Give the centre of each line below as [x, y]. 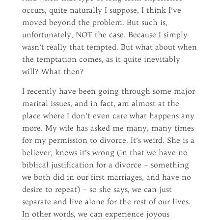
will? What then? [53, 71]
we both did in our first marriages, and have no [106, 177]
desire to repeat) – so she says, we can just [97, 189]
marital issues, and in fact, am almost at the [100, 103]
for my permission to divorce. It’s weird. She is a [108, 140]
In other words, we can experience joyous [96, 214]
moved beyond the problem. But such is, [95, 22]
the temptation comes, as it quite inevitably [101, 59]
